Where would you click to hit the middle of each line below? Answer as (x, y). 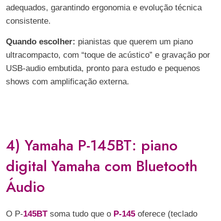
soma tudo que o (80, 214)
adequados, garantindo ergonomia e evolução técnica (104, 8)
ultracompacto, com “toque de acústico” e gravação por (108, 55)
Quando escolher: (41, 42)
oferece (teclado (167, 214)
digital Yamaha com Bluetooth (102, 166)
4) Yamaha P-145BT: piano (92, 145)
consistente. (28, 21)
